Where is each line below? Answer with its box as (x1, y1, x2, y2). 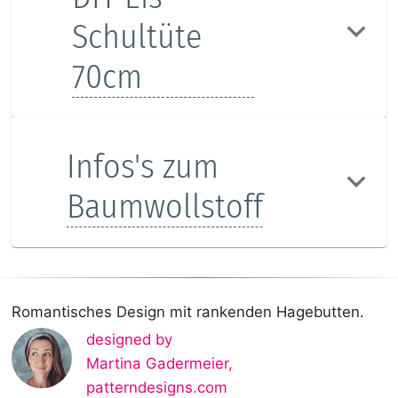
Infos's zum (66, 146, 219, 187)
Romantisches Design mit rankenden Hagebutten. (12, 303, 364, 322)
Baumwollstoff (66, 186, 263, 227)
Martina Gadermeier (85, 354, 228, 373)
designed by (85, 330, 172, 349)
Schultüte (72, 16, 203, 58)
